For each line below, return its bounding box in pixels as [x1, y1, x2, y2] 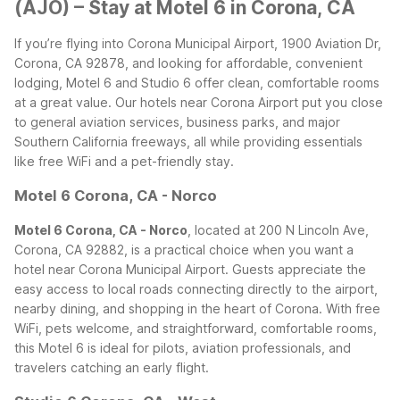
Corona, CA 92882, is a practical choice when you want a [14, 241, 354, 257]
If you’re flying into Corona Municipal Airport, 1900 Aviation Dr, [14, 35, 381, 51]
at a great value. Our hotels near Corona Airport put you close [14, 94, 383, 110]
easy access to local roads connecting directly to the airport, [14, 280, 378, 296]
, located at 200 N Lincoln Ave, [187, 221, 369, 237]
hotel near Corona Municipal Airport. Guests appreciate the [14, 261, 366, 277]
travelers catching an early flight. [14, 359, 209, 375]
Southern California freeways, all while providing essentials [14, 133, 362, 149]
